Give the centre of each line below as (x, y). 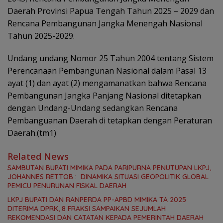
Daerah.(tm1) (32, 133)
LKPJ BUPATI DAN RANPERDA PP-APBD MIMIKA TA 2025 (97, 200)
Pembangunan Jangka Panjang (66, 96)
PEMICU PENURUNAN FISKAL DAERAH (67, 186)
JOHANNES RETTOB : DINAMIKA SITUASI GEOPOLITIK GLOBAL (108, 177)
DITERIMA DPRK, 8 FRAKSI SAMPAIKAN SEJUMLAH (88, 209)
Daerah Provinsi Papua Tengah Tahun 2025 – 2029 (104, 11)
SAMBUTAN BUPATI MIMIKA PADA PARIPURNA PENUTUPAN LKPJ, (109, 168)
